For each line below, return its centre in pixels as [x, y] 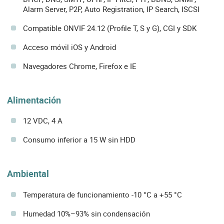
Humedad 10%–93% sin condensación [86, 213]
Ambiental [28, 174]
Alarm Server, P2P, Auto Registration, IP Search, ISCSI [111, 9]
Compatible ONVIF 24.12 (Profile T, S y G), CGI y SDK [110, 28]
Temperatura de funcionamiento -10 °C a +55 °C [102, 194]
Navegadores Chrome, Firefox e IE [80, 66]
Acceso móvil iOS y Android [69, 47]
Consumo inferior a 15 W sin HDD [79, 140]
